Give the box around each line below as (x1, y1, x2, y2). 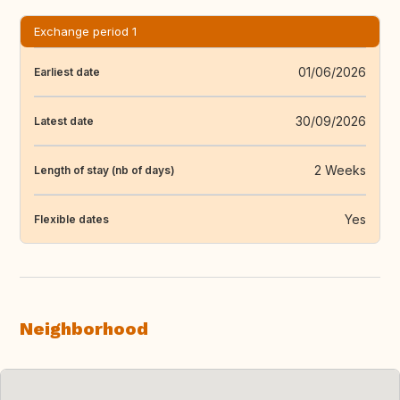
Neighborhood (20, 318, 148, 340)
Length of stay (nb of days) (34, 162, 175, 177)
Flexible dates (34, 212, 109, 226)
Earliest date (34, 64, 100, 79)
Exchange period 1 (34, 24, 137, 39)
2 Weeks (314, 162, 366, 179)
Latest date (34, 113, 94, 128)
